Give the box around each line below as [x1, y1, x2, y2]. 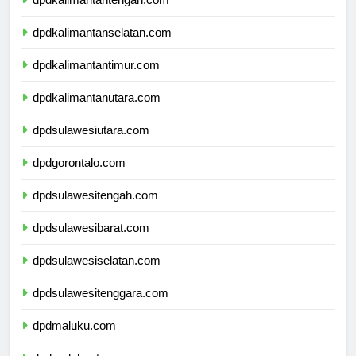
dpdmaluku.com [33, 332, 116, 346]
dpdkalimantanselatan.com [33, 39, 172, 53]
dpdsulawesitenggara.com [33, 300, 168, 314]
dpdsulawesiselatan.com [33, 267, 161, 281]
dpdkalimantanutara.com [33, 104, 161, 118]
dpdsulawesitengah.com [33, 202, 158, 216]
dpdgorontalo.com [33, 169, 126, 184]
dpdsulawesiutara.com [33, 137, 149, 151]
